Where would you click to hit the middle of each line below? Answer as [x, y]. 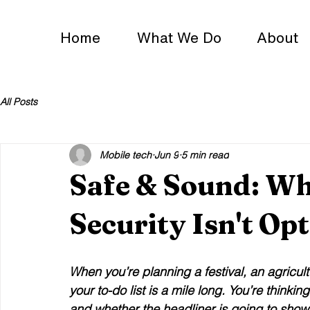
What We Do [179, 37]
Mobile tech [126, 155]
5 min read [205, 155]
